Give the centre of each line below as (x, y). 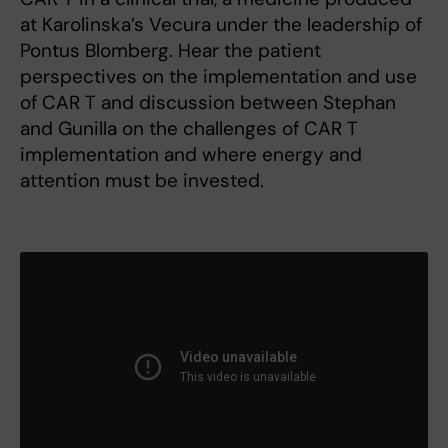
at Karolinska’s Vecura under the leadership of (221, 24)
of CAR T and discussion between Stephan (208, 102)
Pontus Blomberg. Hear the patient (170, 50)
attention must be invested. (142, 180)
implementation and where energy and (191, 154)
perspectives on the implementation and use (218, 76)
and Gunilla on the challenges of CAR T (189, 128)
